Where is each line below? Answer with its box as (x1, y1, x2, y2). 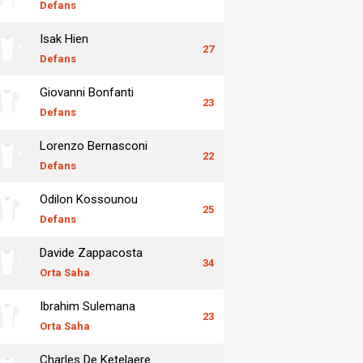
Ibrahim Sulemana (40, 298, 135, 314)
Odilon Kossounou (40, 191, 138, 207)
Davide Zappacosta (40, 245, 143, 260)
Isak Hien (40, 31, 88, 46)
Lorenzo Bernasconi (40, 138, 147, 153)
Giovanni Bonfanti (40, 84, 134, 100)
